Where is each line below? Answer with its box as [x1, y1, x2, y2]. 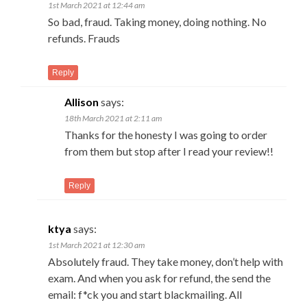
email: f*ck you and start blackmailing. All [48, 287, 242, 301]
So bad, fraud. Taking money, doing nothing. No [48, 14, 267, 28]
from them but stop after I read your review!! [64, 144, 273, 158]
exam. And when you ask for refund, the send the [48, 271, 271, 284]
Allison [64, 95, 99, 108]
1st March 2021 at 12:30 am [48, 239, 145, 250]
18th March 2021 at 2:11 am [64, 112, 162, 123]
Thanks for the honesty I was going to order [64, 127, 267, 141]
